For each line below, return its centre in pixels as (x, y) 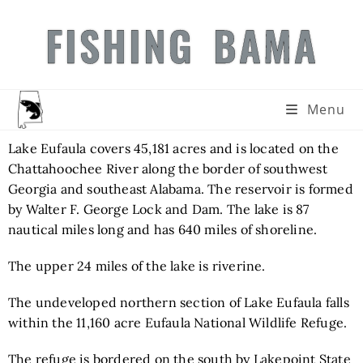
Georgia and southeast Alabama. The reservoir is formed (181, 189)
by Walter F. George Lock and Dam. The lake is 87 (159, 209)
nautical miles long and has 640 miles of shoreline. (163, 229)
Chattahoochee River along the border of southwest (168, 169)
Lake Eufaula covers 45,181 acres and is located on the (173, 148)
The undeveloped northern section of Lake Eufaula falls (179, 302)
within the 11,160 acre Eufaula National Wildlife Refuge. (178, 322)
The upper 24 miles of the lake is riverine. (137, 266)
